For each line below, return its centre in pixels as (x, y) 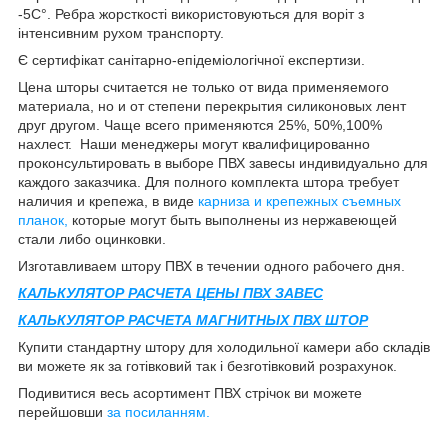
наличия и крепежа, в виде (108, 200)
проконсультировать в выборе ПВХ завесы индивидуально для (223, 162)
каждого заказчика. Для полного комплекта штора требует (208, 181)
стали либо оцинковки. (92, 238)
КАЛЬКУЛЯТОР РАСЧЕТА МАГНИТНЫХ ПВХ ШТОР (193, 319)
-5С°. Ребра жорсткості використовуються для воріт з (191, 13)
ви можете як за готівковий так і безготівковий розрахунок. (207, 365)
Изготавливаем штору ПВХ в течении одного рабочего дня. (211, 265)
